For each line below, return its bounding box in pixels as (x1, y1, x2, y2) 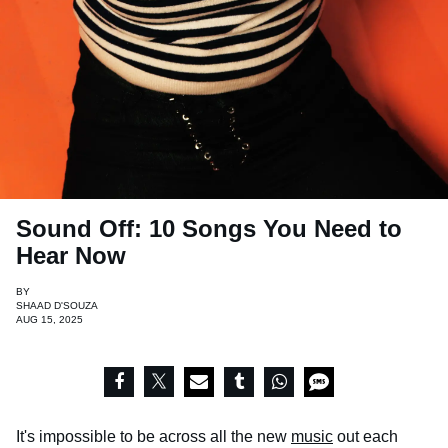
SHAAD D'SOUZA (16, 300, 98, 312)
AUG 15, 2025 (16, 314, 83, 326)
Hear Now (16, 242, 126, 270)
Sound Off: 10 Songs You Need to (16, 215, 402, 243)
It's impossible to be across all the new (16, 428, 291, 446)
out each (333, 428, 398, 446)
